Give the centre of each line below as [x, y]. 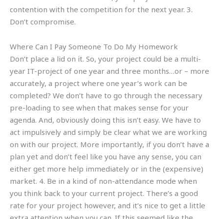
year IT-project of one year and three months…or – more [109, 71]
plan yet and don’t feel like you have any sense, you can [106, 156]
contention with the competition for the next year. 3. [101, 9]
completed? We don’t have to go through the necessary [106, 95]
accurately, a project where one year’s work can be [99, 83]
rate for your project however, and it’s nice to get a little [108, 205]
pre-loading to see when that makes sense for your [99, 107]
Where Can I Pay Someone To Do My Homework [94, 46]
